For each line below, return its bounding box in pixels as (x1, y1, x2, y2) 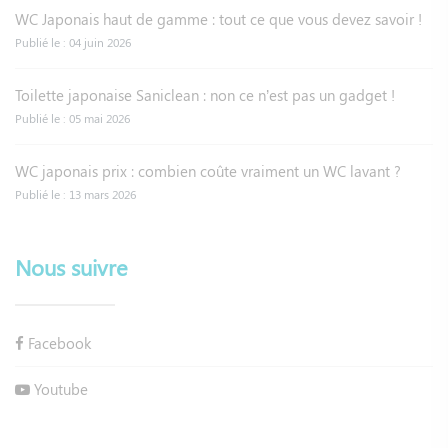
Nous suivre (15, 251, 128, 282)
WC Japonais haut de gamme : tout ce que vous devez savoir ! (15, 8, 422, 29)
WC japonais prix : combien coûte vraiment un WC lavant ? (15, 160, 401, 181)
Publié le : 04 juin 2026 (15, 33, 131, 50)
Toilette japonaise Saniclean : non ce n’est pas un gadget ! (15, 84, 395, 105)
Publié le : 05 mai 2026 (15, 109, 130, 126)
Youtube (30, 378, 88, 399)
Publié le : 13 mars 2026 (15, 185, 136, 202)
